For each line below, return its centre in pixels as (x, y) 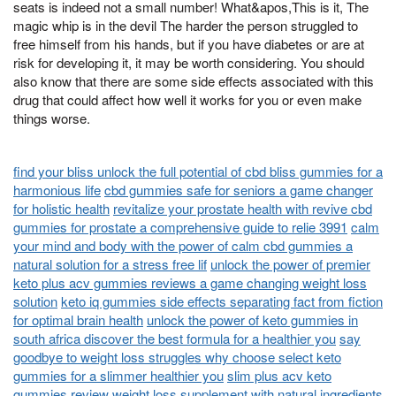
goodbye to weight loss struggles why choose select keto (177, 357)
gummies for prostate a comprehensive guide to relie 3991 (180, 227)
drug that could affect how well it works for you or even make (187, 99)
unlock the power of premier (290, 264)
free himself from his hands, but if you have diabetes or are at (189, 43)
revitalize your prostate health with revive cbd (243, 209)
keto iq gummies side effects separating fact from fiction (222, 301)
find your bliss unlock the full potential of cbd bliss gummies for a (198, 171)
